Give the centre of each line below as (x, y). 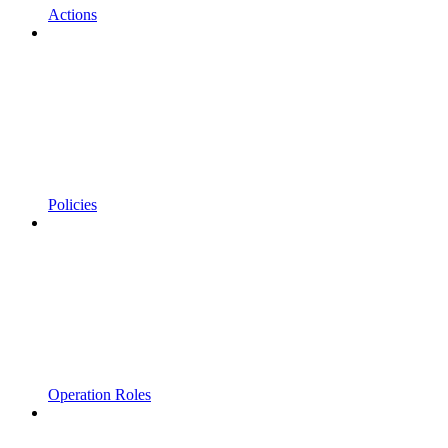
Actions (72, 14)
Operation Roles (99, 394)
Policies (72, 204)
